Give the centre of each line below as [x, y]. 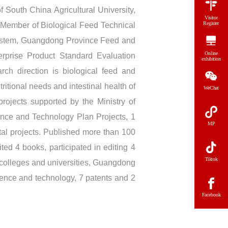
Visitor [211, 18]
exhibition [211, 59]
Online [211, 53]
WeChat [211, 88]
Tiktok [211, 159]
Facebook [211, 195]
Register [211, 23]
